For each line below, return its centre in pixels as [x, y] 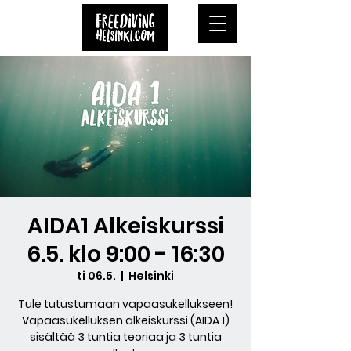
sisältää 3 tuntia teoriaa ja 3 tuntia [125, 337]
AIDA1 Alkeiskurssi [125, 226]
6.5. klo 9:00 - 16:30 [125, 254]
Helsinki [151, 276]
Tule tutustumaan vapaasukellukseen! [125, 304]
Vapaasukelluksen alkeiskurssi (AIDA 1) [125, 320]
